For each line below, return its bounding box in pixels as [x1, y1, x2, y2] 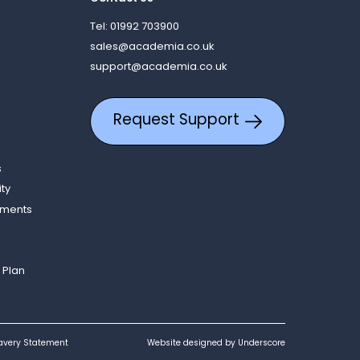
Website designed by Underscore [146, 338, 285, 348]
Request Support [112, 112, 239, 129]
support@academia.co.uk [89, 62, 227, 73]
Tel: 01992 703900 [89, 22, 179, 33]
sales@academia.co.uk [89, 42, 215, 53]
